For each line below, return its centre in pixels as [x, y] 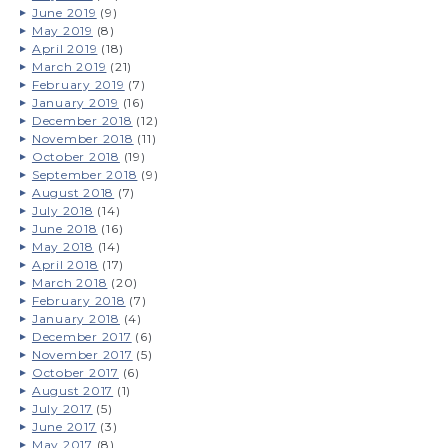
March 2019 [69, 66]
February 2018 [78, 300]
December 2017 [81, 336]
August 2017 [72, 390]
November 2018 [82, 138]
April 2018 [65, 264]
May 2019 [62, 30]
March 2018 [69, 282]
